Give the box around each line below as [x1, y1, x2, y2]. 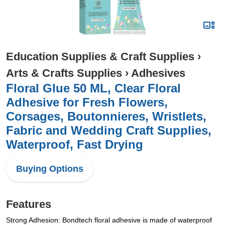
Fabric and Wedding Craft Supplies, [6, 124, 211, 137]
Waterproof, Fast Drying [6, 138, 143, 151]
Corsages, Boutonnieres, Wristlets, [6, 109, 206, 123]
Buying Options [16, 164, 83, 174]
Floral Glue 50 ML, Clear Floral [6, 81, 181, 95]
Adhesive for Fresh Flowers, [6, 95, 168, 109]
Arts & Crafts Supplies [6, 67, 122, 79]
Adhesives [131, 67, 185, 79]
